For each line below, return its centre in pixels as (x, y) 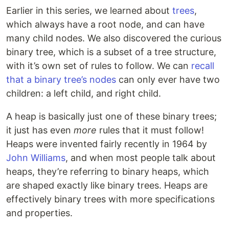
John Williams (36, 158)
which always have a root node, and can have (105, 25)
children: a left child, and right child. (84, 94)
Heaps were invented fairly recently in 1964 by (107, 144)
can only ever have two (168, 80)
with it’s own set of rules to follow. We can (99, 66)
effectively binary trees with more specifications (110, 199)
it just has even (40, 130)
